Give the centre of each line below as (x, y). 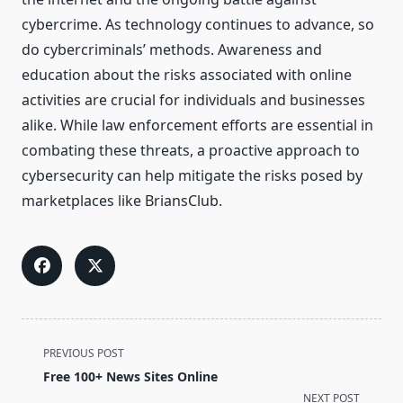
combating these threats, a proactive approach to (191, 151)
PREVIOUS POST (84, 354)
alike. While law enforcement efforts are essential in (197, 125)
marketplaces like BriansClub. (122, 201)
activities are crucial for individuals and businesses (193, 100)
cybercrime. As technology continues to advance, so (198, 25)
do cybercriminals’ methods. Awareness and (172, 50)
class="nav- (59, 373)
